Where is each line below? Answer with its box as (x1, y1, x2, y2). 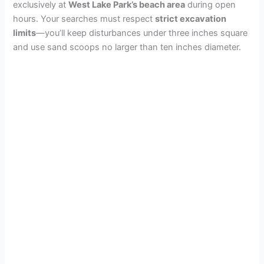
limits (13, 28, 37, 39)
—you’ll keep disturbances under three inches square (36, 28, 248, 39)
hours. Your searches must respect (13, 14, 156, 25)
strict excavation (155, 14, 227, 25)
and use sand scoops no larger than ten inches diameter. (13, 42, 242, 53)
